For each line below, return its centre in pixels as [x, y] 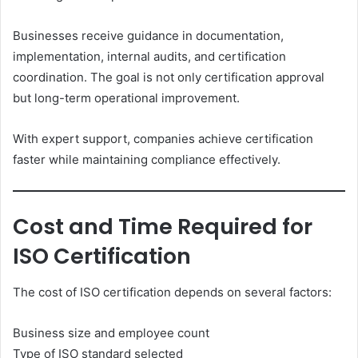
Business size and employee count [111, 332]
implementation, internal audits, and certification [149, 57]
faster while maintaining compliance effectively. [147, 160]
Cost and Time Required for [163, 227]
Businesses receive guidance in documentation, [148, 36]
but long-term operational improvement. [126, 98]
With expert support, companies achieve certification [163, 139]
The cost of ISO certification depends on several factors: [172, 292]
